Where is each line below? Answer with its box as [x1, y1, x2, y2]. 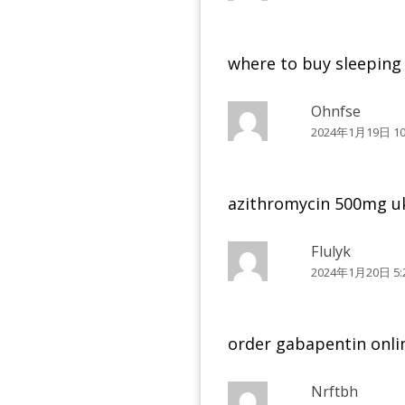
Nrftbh [311, 381, 359, 401]
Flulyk [311, 240, 352, 261]
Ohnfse [311, 100, 362, 121]
